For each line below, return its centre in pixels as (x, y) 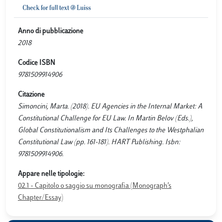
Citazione (31, 95)
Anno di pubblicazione (51, 31)
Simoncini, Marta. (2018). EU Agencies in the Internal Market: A (110, 107)
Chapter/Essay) (41, 198)
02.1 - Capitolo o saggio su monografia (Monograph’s (95, 186)
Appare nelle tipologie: (51, 174)
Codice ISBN (36, 63)
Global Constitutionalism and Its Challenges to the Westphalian (111, 131)
